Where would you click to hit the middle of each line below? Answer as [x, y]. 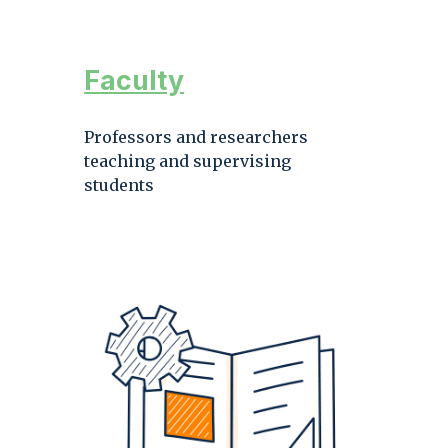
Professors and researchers [196, 136]
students [119, 184]
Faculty [134, 79]
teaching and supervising [188, 160]
